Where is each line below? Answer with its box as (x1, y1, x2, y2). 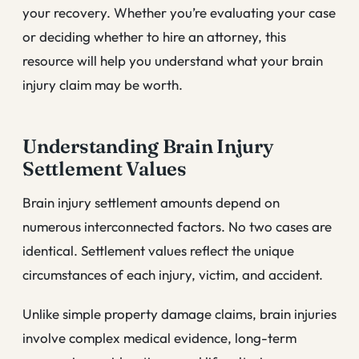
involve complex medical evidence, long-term (22, 329, 296, 347)
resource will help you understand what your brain (22, 51, 323, 69)
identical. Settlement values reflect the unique (22, 241, 294, 259)
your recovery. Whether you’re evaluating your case (22, 3, 336, 21)
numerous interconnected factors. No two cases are (22, 217, 332, 235)
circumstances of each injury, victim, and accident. (22, 265, 323, 283)
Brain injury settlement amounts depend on (22, 193, 280, 211)
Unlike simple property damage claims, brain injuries (22, 305, 337, 323)
